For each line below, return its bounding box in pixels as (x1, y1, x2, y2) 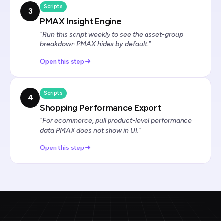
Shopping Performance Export (40, 102, 161, 113)
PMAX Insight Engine (40, 15, 122, 27)
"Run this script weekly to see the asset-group (40, 30, 183, 38)
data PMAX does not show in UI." (40, 126, 141, 135)
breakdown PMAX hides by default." (40, 39, 151, 48)
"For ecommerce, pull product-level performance (40, 116, 192, 125)
